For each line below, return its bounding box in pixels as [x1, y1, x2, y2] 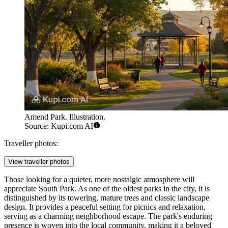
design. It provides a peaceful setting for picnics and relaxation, [4, 203, 206, 212]
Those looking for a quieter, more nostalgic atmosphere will [4, 175, 194, 184]
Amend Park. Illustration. [24, 112, 105, 122]
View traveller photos [8, 158, 70, 166]
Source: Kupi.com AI [24, 122, 93, 131]
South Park [39, 184, 74, 193]
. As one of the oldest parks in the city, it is [74, 184, 210, 193]
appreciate [4, 184, 39, 193]
